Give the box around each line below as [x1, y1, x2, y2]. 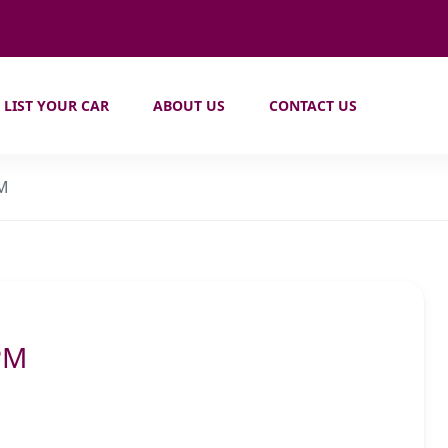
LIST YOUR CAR [4, 96, 110, 115]
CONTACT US [269, 96, 358, 115]
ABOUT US [153, 96, 226, 115]
